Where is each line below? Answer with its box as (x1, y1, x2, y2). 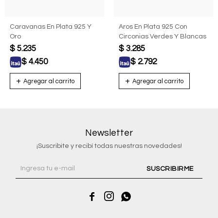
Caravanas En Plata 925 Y (10, 23, 91, 30)
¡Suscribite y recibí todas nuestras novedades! (36, 142, 182, 149)
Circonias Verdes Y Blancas (119, 33, 206, 40)
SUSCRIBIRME (146, 165, 194, 172)
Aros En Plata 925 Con (119, 23, 187, 30)
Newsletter (85, 127, 133, 138)
